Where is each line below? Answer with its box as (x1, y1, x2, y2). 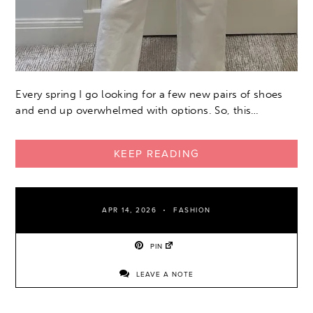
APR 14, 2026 (102, 206, 157, 215)
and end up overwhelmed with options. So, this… (15, 104, 259, 117)
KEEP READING (113, 147, 200, 161)
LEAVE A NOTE (133, 270, 194, 279)
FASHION (173, 206, 211, 215)
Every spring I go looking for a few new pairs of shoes (15, 88, 283, 101)
